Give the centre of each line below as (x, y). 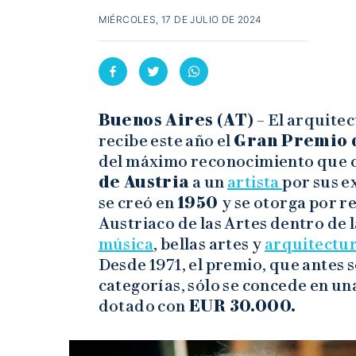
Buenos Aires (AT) (176, 120)
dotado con (142, 306)
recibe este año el (166, 141)
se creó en (138, 203)
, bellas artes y (209, 244)
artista (255, 182)
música (126, 244)
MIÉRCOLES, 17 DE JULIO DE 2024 (180, 20)
